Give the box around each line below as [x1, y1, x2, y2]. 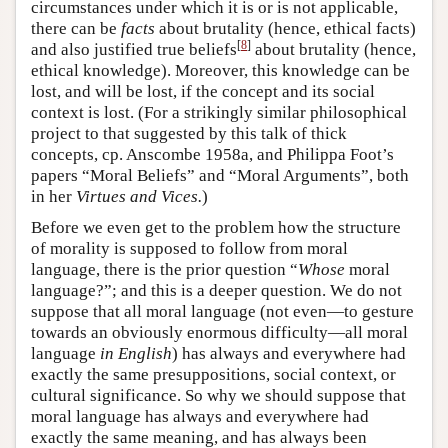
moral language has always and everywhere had [31, 406, 369, 426]
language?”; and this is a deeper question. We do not [31, 280, 402, 300]
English [118, 343, 172, 363]
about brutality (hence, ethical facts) [155, 18, 416, 38]
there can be [31, 18, 121, 38]
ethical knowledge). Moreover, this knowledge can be [31, 60, 410, 80]
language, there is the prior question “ [31, 259, 298, 279]
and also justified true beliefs [31, 39, 237, 59]
